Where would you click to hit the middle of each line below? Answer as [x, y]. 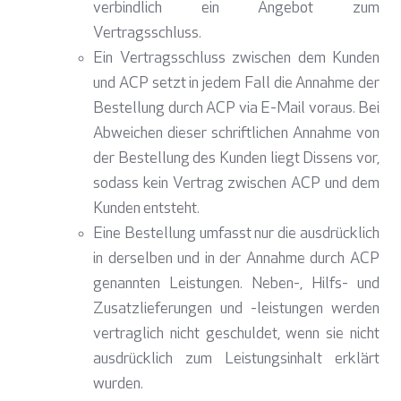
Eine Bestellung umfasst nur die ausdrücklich [236, 235]
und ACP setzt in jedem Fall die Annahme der [236, 84]
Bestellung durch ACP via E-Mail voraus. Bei [236, 109]
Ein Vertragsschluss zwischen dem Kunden [236, 59]
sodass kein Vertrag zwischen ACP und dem [236, 184]
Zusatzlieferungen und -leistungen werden [236, 310]
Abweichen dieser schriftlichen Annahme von [236, 134]
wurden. [118, 385]
